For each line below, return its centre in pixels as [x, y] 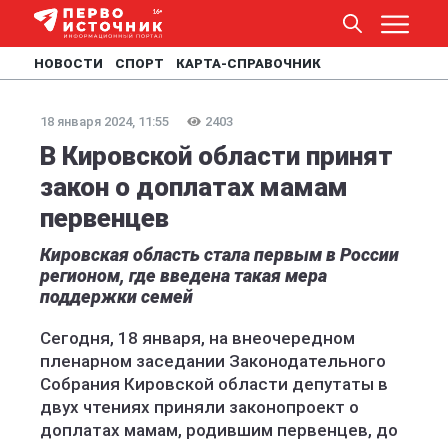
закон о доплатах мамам [194, 187]
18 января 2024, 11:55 [104, 121]
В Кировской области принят [216, 156]
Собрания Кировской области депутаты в [214, 384]
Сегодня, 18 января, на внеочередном [197, 338]
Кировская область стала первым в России [219, 254]
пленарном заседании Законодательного [213, 361]
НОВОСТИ [68, 63]
